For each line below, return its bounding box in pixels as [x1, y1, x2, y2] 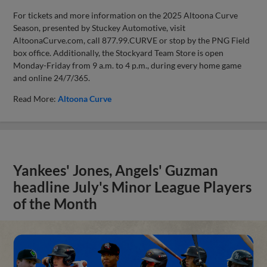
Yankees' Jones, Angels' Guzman [13, 162, 219, 179]
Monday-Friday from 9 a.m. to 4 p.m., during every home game [13, 60, 242, 70]
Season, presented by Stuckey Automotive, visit [13, 22, 186, 33]
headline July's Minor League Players [13, 178, 252, 195]
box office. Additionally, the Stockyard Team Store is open [13, 47, 224, 58]
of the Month [13, 195, 98, 212]
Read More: [13, 93, 58, 104]
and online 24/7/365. [13, 72, 91, 83]
